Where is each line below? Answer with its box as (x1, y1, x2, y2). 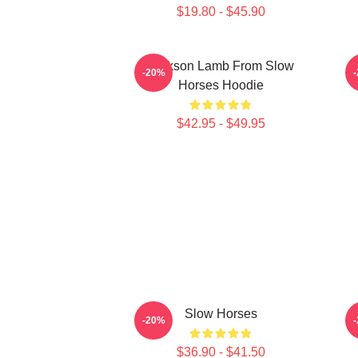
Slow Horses (184, 307, 257, 320)
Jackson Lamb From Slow (147, 59, 294, 73)
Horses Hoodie (177, 78, 264, 92)
